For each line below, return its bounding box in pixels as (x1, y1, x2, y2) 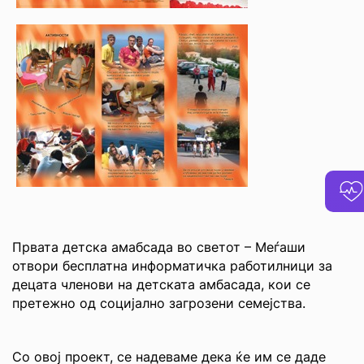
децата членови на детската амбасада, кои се (12, 276, 310, 292)
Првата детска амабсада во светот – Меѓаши (12, 239, 305, 255)
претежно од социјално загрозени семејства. (12, 295, 305, 311)
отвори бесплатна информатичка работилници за (12, 258, 332, 274)
